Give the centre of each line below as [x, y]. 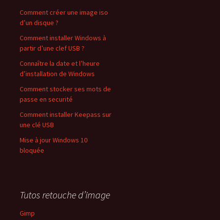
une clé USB [37, 125]
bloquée [32, 150]
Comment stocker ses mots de [65, 89]
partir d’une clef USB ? [52, 48]
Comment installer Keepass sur [66, 114]
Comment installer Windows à [63, 38]
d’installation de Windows [57, 74]
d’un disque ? [39, 23]
